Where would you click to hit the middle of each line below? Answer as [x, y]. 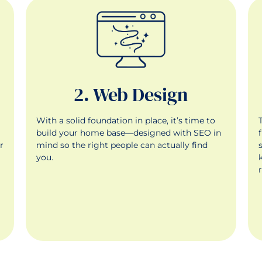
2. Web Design [131, 94]
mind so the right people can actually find [122, 145]
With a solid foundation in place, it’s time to [126, 120]
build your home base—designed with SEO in [129, 132]
